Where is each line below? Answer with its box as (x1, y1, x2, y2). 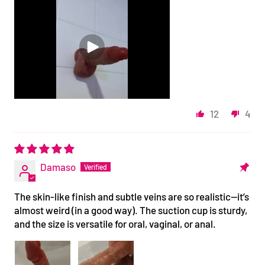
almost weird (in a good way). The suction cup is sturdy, (14, 203, 247, 216)
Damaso (40, 160, 76, 173)
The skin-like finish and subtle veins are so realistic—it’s (14, 190, 249, 202)
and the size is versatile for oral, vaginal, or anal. (14, 217, 216, 230)
